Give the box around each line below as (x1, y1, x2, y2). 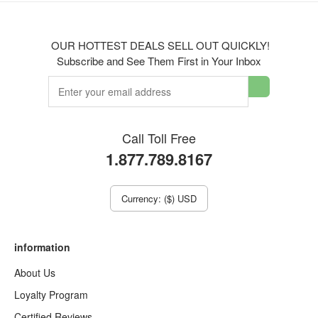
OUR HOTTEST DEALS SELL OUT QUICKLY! (48, 38, 270, 53)
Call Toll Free (122, 128, 196, 147)
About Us (14, 265, 55, 280)
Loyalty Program (14, 287, 88, 302)
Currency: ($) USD (121, 192, 197, 205)
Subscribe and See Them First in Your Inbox (57, 53, 261, 68)
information (14, 240, 70, 254)
